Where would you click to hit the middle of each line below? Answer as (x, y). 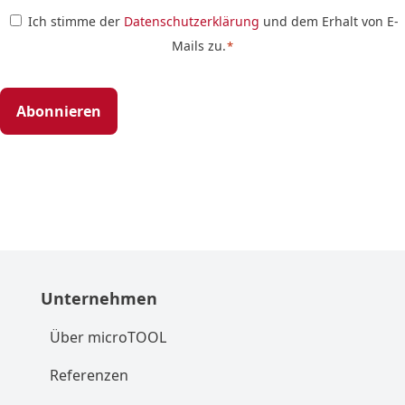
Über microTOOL (108, 338)
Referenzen (89, 376)
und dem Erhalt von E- (329, 22)
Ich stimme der (75, 22)
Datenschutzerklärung (191, 22)
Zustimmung (248, 20)
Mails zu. (198, 46)
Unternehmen (99, 299)
